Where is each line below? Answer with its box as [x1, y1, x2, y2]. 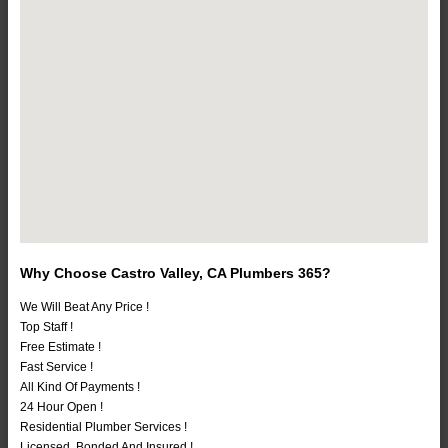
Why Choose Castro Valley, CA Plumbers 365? [20, 265, 331, 282]
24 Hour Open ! [20, 400, 103, 415]
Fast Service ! [20, 360, 93, 375]
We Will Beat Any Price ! [20, 300, 149, 315]
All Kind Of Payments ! [20, 380, 140, 395]
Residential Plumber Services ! [20, 420, 187, 435]
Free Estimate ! [20, 340, 101, 355]
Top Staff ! [20, 320, 73, 335]
